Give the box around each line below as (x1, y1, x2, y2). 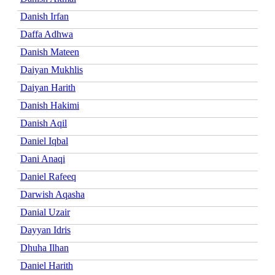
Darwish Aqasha (20, 188, 85, 199)
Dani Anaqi (20, 153, 65, 164)
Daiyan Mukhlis (20, 64, 83, 75)
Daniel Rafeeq (20, 171, 76, 182)
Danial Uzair (20, 206, 70, 217)
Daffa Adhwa (20, 28, 73, 39)
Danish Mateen (20, 46, 79, 57)
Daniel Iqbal (20, 135, 68, 146)
